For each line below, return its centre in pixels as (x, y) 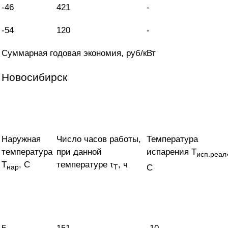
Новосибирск (34, 77)
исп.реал (211, 154)
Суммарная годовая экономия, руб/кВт (79, 53)
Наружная (21, 139)
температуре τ (85, 165)
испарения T (172, 152)
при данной (79, 152)
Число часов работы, (99, 139)
